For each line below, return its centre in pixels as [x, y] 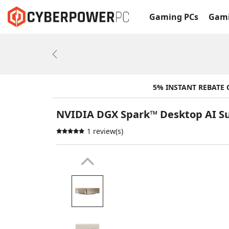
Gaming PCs [174, 17]
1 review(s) [105, 131]
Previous [64, 57]
